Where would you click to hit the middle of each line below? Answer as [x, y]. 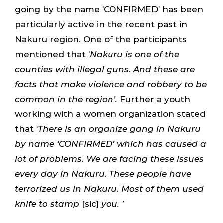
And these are [164, 69]
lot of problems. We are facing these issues [109, 159]
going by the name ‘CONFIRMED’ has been [109, 9]
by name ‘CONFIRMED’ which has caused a [110, 144]
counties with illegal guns [72, 69]
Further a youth [154, 99]
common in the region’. [66, 99]
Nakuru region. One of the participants [101, 39]
